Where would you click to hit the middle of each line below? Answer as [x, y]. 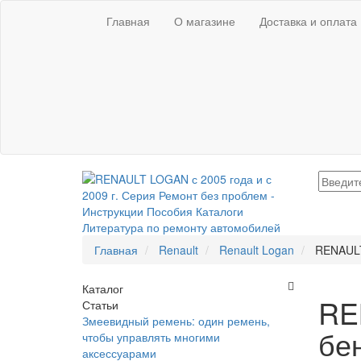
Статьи [100, 305]
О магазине [205, 21]
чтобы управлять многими [151, 337]
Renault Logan [257, 250]
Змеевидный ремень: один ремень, [176, 321]
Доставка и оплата [308, 21]
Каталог [103, 288]
